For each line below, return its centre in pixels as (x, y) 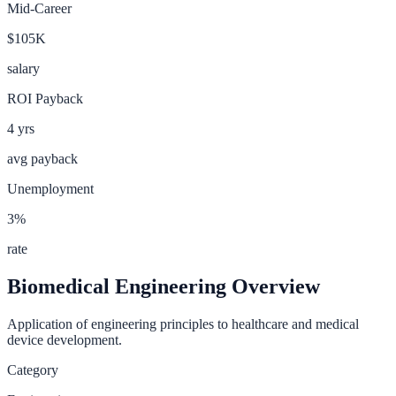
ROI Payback (45, 98)
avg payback (42, 158)
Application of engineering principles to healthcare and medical (183, 324)
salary (23, 68)
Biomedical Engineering (117, 286)
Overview (273, 286)
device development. (65, 339)
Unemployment (50, 188)
